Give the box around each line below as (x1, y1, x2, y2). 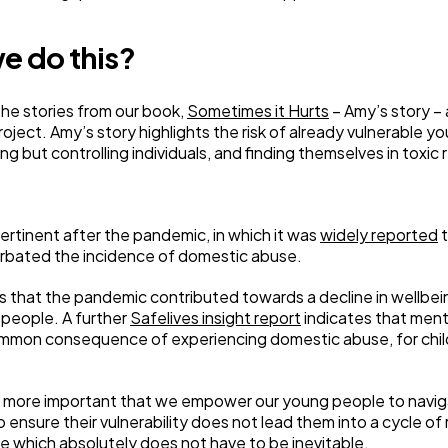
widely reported (320, 224, 438, 245)
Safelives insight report (130, 307, 301, 328)
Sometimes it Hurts (187, 100, 329, 121)
